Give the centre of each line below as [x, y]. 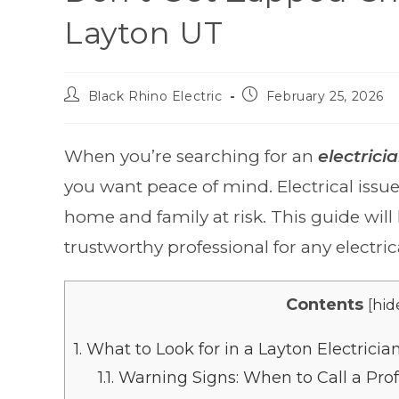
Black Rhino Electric [155, 97]
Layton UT [144, 33]
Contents [325, 305]
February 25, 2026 [325, 97]
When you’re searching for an [191, 157]
